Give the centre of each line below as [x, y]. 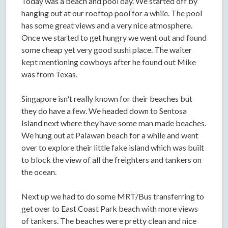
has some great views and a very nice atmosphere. [107, 25]
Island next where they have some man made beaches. [114, 123]
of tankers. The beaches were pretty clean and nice [109, 220]
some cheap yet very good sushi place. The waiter [107, 49]
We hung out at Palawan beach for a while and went [110, 135]
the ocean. [39, 172]
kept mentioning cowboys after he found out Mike [109, 62]
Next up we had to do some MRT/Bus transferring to [113, 196]
